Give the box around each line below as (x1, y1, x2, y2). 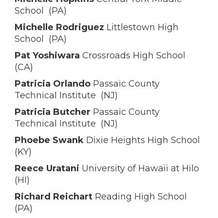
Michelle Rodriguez (15, 22, 104, 33)
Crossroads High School (80, 50, 185, 61)
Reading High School (92, 191, 189, 202)
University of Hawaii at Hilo (82, 163, 199, 174)
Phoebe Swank (15, 135, 84, 145)
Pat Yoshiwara (15, 50, 80, 61)
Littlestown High (104, 22, 179, 33)
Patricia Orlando (15, 78, 91, 89)
